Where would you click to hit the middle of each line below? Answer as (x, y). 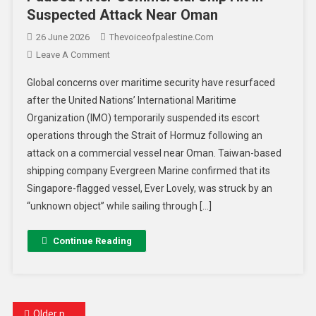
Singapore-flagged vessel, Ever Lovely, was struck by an (149, 188)
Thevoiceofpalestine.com (161, 37)
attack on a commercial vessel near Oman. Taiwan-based (154, 153)
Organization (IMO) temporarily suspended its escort (143, 117)
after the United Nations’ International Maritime (131, 100)
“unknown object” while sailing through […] (119, 206)
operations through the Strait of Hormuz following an (144, 135)
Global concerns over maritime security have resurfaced (151, 82)
